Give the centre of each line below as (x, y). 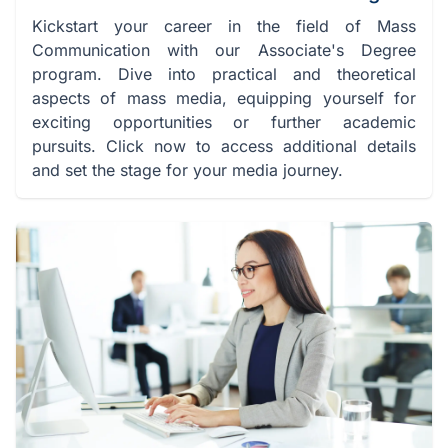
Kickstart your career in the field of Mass (224, 25)
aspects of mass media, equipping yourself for (224, 97)
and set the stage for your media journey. (187, 169)
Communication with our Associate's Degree (224, 49)
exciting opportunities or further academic (224, 121)
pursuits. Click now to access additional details (224, 145)
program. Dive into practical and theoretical (224, 73)
